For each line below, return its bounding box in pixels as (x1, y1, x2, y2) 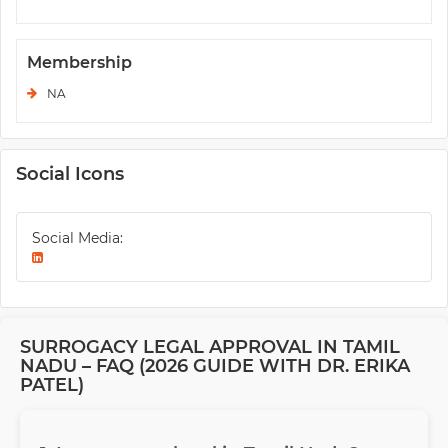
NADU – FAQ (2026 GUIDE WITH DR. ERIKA (20, 355, 410, 378)
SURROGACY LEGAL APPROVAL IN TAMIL (20, 336, 400, 359)
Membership (27, 53, 132, 73)
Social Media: (32, 229, 123, 248)
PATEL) (20, 374, 84, 397)
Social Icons (16, 163, 124, 186)
